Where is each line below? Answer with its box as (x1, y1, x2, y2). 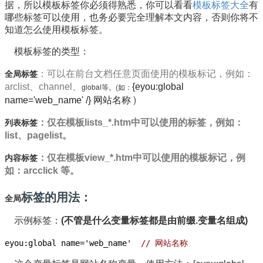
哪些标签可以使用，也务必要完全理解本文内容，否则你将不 (5, 12, 258, 22)
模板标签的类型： (5, 46, 89, 56)
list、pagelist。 (5, 130, 72, 140)
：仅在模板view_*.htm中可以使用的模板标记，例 (38, 152, 245, 163)
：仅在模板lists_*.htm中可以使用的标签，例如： (38, 117, 244, 127)
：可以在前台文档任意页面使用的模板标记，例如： (38, 68, 254, 79)
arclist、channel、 (5, 81, 82, 92)
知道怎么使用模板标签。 (5, 24, 108, 35)
